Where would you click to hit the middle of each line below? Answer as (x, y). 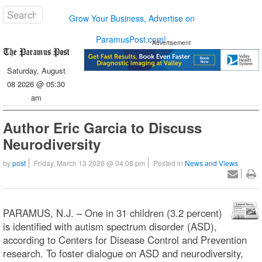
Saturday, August (36, 70)
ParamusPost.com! (131, 39)
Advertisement (172, 42)
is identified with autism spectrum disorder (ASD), (110, 226)
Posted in (169, 163)
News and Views (211, 163)
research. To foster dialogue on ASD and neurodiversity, (123, 253)
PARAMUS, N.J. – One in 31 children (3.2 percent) (113, 213)
